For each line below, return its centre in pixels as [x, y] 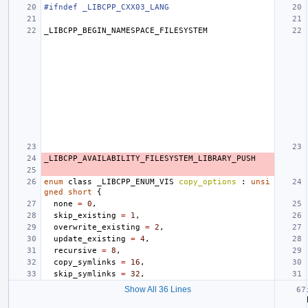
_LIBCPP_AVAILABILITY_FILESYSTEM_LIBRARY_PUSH [150, 158]
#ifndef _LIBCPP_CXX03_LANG [107, 7]
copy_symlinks [85, 262]
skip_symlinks [85, 274]
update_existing [90, 239]
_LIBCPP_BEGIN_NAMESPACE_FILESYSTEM [126, 30]
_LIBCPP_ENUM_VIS [135, 181]
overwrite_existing [97, 227]
